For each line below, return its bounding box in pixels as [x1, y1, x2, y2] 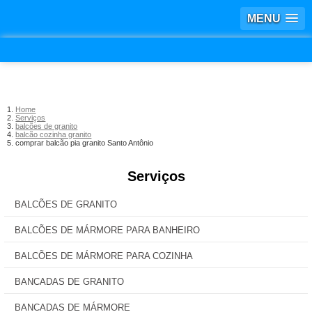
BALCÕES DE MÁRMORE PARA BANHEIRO [15, 225, 200, 235]
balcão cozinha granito [15, 130, 92, 139]
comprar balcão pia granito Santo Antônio [15, 139, 154, 147]
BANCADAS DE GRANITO [15, 276, 124, 287]
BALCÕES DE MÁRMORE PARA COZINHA [15, 251, 193, 261]
